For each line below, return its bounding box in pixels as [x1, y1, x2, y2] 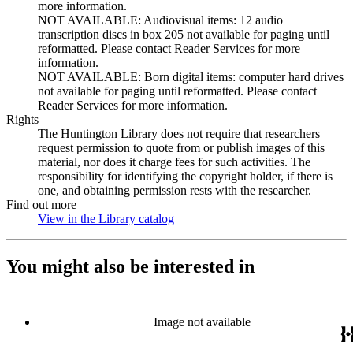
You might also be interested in [6, 255, 255, 277]
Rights [6, 113, 39, 126]
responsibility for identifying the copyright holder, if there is [38, 169, 333, 183]
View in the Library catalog [38, 212, 174, 225]
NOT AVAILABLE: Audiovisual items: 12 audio [38, 13, 283, 27]
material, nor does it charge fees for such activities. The [38, 155, 310, 169]
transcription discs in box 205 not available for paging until [38, 28, 329, 41]
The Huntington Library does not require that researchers [38, 127, 320, 140]
